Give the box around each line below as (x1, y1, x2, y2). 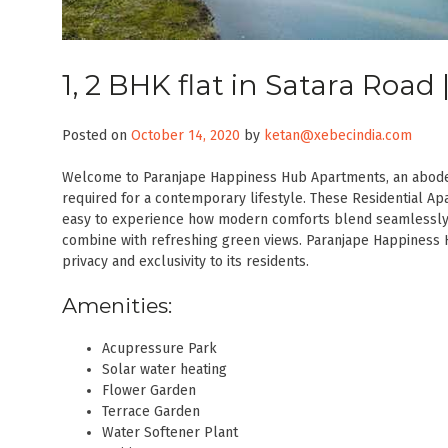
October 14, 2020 (131, 127, 240, 145)
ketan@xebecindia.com (264, 127, 412, 145)
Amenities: (62, 292, 172, 318)
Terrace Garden (102, 402, 200, 420)
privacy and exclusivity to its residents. (62, 253, 309, 271)
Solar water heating (102, 360, 227, 378)
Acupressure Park (102, 339, 217, 357)
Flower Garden (102, 381, 196, 399)
